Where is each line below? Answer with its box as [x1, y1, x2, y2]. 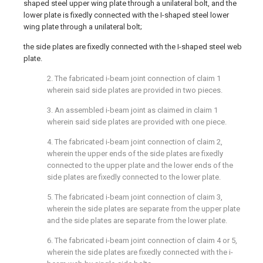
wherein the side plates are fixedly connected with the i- [47, 248, 233, 257]
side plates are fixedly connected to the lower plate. [47, 173, 221, 181]
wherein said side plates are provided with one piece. [47, 117, 227, 126]
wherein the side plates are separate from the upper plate [47, 204, 240, 213]
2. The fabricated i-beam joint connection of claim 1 [47, 74, 221, 83]
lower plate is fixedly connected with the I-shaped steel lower [23, 11, 229, 19]
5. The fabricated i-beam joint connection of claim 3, [47, 193, 222, 201]
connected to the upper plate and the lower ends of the [47, 161, 233, 170]
